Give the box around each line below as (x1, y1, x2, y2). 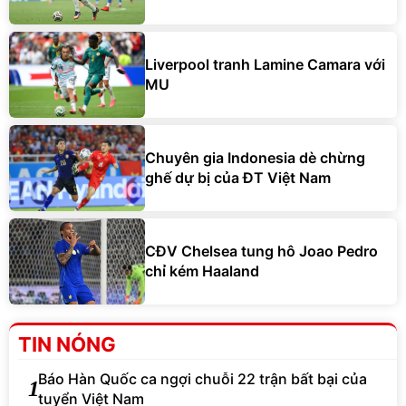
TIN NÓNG (18, 332, 116, 356)
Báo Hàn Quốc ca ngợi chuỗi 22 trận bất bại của (38, 369, 367, 388)
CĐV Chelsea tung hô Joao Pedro (145, 242, 378, 261)
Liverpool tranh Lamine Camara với (145, 55, 385, 74)
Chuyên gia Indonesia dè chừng (145, 149, 365, 168)
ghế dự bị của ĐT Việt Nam (145, 169, 331, 188)
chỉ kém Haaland (145, 262, 259, 281)
